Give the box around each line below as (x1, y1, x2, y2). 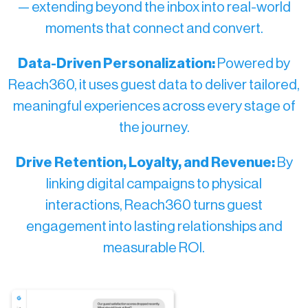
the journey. (118, 120, 190, 135)
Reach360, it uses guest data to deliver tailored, (8, 78, 300, 92)
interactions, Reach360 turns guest (45, 198, 263, 212)
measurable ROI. (103, 241, 205, 255)
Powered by (215, 56, 290, 71)
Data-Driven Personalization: (18, 56, 215, 71)
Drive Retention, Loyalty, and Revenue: (15, 155, 275, 170)
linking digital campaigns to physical (46, 177, 262, 191)
